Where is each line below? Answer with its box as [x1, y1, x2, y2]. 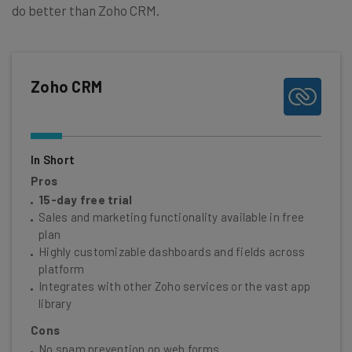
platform [38, 262, 85, 277]
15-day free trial [38, 192, 133, 207]
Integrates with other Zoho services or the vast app [38, 279, 311, 294]
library [38, 296, 71, 311]
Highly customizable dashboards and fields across [38, 244, 306, 259]
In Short [31, 152, 75, 167]
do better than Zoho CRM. [12, 2, 159, 19]
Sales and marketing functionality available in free [38, 210, 305, 225]
